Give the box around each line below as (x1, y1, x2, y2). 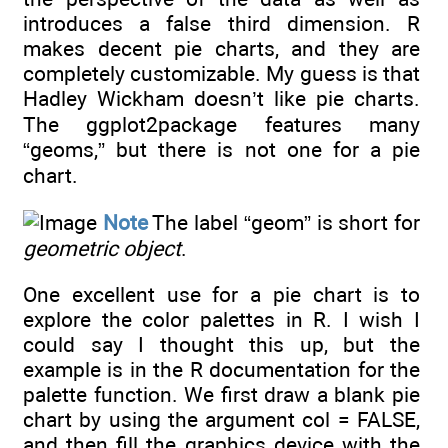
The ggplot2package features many (23, 112, 420, 138)
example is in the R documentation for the (23, 356, 420, 382)
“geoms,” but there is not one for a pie (23, 137, 420, 163)
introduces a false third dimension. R (23, 11, 420, 37)
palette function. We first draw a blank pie (23, 381, 420, 407)
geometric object (23, 235, 181, 261)
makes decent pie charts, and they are (23, 36, 420, 62)
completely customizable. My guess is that (23, 61, 420, 87)
